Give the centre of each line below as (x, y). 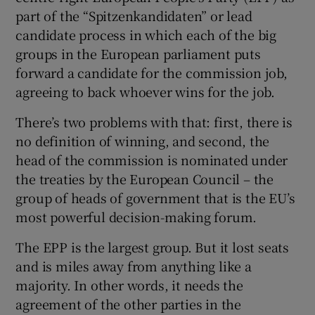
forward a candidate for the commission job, (152, 73)
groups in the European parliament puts (138, 54)
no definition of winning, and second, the (143, 141)
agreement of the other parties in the (129, 304)
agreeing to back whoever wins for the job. (146, 92)
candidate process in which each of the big (146, 35)
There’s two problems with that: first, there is (154, 122)
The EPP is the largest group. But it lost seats (153, 247)
